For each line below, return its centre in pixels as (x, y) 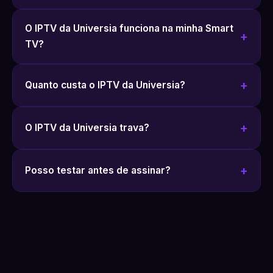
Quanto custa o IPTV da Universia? (105, 85)
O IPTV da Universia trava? (87, 128)
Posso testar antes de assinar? (98, 170)
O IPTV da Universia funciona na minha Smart (129, 28)
